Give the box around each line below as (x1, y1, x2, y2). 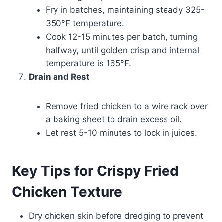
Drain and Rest (29, 72, 90, 82)
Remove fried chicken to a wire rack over (46, 101, 208, 111)
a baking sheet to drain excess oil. (46, 114, 182, 125)
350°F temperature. (46, 18, 124, 29)
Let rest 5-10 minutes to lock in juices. (46, 128, 197, 138)
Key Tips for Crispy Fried (12, 163, 179, 180)
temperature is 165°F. (46, 58, 131, 69)
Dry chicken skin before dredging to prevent (29, 211, 203, 221)
